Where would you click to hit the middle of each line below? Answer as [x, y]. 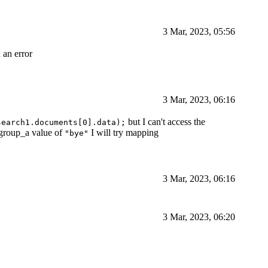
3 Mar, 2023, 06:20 [199, 217]
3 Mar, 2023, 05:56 [199, 32]
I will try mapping [124, 133]
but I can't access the [165, 122]
